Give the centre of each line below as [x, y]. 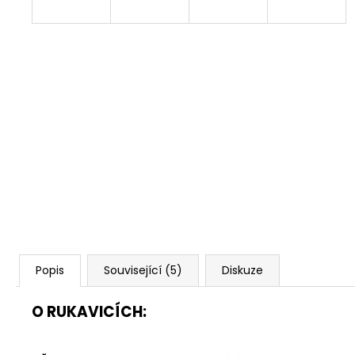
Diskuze [242, 270]
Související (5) [143, 270]
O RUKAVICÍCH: [89, 311]
